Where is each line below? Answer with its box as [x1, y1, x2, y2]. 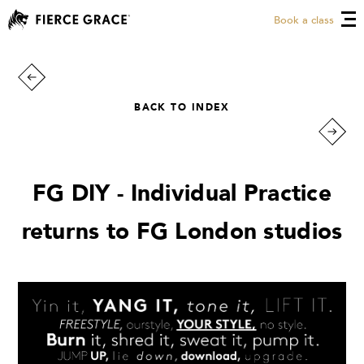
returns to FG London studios [21, 216, 343, 247]
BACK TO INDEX [134, 101, 230, 114]
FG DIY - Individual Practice [32, 178, 331, 209]
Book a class [274, 13, 334, 28]
